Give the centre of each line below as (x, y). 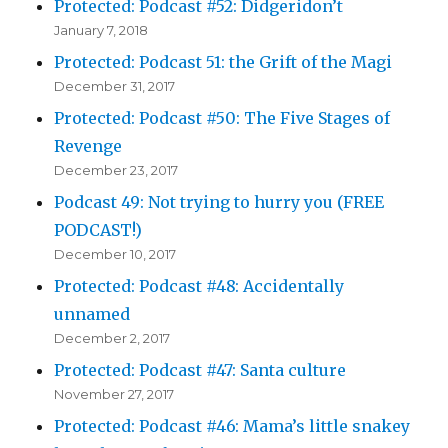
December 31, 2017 (115, 85)
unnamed (92, 313)
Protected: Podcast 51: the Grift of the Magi (223, 61)
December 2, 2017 (112, 337)
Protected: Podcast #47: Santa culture (200, 369)
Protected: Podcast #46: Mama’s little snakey (232, 425)
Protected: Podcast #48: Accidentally (199, 285)
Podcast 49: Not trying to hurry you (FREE (219, 201)
